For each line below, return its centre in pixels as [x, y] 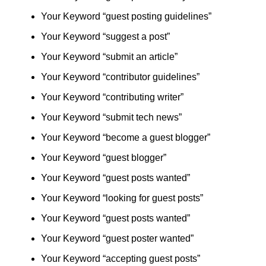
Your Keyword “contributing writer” [112, 97]
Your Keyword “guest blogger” [103, 158]
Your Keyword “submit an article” [109, 57]
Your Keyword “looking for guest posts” [122, 198]
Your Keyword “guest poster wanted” [117, 238]
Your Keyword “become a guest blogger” [125, 137]
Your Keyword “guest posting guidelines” [126, 16]
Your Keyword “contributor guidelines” [120, 77]
